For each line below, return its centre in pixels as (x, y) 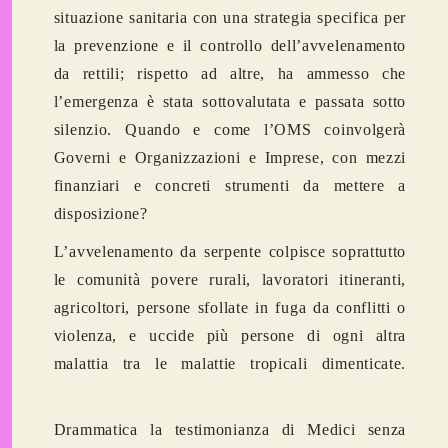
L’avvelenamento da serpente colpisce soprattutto (230, 252)
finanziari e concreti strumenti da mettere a (230, 186)
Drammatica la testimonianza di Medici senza (230, 430)
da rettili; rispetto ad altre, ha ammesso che (230, 74)
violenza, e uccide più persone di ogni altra (230, 336)
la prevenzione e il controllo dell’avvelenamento (230, 46)
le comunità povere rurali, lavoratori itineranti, (230, 280)
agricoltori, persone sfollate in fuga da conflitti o (230, 308)
